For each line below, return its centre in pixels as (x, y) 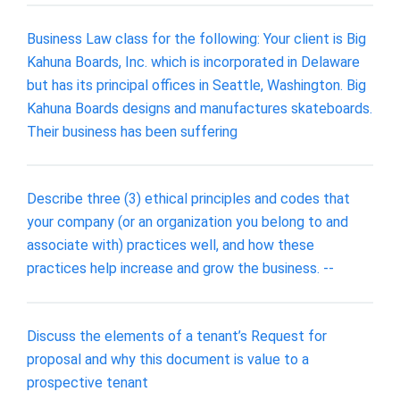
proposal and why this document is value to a (168, 359)
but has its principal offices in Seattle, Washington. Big (196, 85)
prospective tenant (87, 382)
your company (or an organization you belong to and (187, 222)
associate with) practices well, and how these (171, 246)
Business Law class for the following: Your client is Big (196, 38)
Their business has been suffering (132, 131)
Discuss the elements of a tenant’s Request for (177, 336)
